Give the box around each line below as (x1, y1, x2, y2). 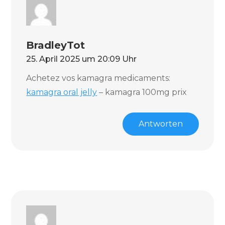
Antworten (138, 119, 183, 129)
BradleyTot (26, 39, 85, 51)
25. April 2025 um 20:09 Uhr (26, 54, 137, 64)
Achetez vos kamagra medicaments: (26, 73, 171, 83)
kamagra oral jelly (26, 87, 97, 97)
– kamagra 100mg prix (97, 87, 187, 97)
